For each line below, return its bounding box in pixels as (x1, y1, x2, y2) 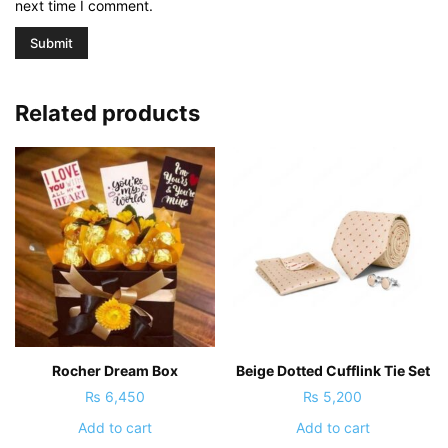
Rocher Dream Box (52, 361, 179, 379)
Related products (15, 100, 200, 126)
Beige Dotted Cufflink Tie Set (235, 361, 430, 379)
